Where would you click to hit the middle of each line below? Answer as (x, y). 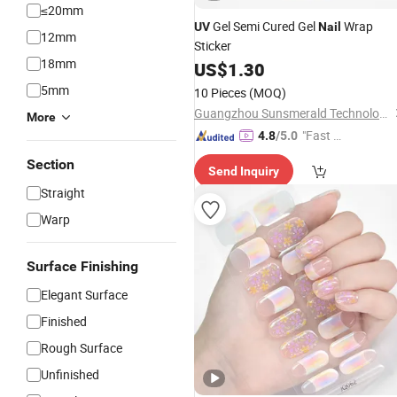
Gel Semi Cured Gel (264, 26)
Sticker (213, 46)
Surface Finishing (82, 266)
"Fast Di (323, 135)
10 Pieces (220, 93)
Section (51, 164)
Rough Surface (82, 348)
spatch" (323, 155)
